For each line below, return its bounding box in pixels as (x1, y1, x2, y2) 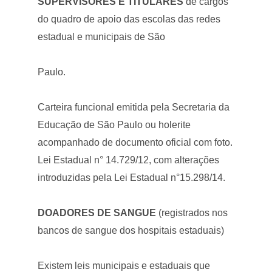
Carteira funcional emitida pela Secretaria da (38, 101, 230, 112)
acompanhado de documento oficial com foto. (38, 137, 233, 148)
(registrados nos (156, 207, 228, 218)
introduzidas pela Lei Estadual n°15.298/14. (38, 172, 226, 183)
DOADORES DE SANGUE (38, 207, 157, 218)
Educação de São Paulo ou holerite (38, 119, 191, 130)
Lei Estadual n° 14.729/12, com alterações (38, 154, 220, 165)
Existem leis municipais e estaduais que (38, 260, 211, 271)
